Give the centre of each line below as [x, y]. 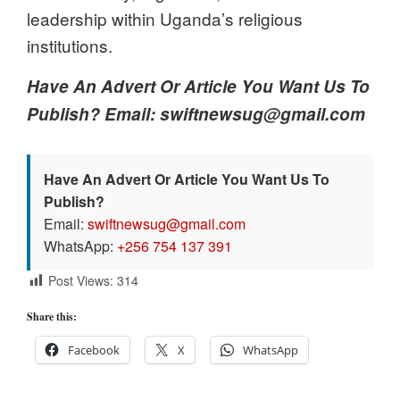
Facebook [94, 350]
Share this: [52, 317]
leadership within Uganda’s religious [165, 18]
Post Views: [81, 280]
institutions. [70, 45]
